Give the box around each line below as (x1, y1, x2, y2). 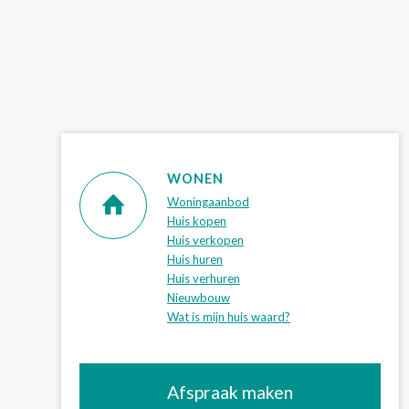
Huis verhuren (167, 271, 240, 287)
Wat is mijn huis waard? (167, 309, 290, 325)
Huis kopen (167, 214, 226, 229)
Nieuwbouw (167, 290, 230, 306)
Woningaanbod (167, 194, 249, 210)
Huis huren (167, 252, 223, 267)
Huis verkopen (167, 233, 244, 248)
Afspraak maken (167, 382, 293, 404)
